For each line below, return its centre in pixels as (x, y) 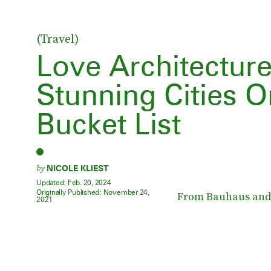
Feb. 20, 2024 (89, 182)
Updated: (52, 182)
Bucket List (109, 124)
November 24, (126, 192)
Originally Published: (70, 192)
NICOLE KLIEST (77, 168)
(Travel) (58, 39)
